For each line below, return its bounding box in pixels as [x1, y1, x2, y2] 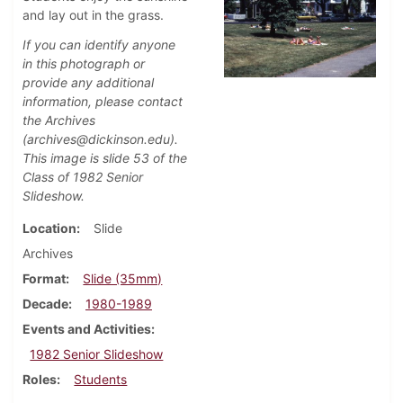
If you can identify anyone [22, 37, 175, 53]
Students [74, 372, 128, 388]
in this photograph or [22, 56, 145, 72]
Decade [22, 296, 68, 312]
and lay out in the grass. [22, 7, 164, 23]
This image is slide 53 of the [22, 150, 187, 166]
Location [22, 220, 76, 237]
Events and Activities [22, 321, 151, 337]
